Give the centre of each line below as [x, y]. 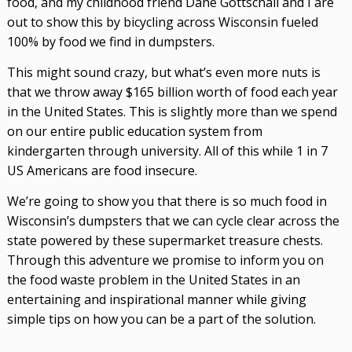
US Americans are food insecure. [102, 170]
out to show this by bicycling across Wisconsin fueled [162, 22]
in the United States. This [81, 111]
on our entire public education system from [134, 131]
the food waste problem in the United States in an [153, 280]
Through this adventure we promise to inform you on [165, 260]
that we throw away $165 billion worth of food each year [172, 92]
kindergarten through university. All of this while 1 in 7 [167, 150]
